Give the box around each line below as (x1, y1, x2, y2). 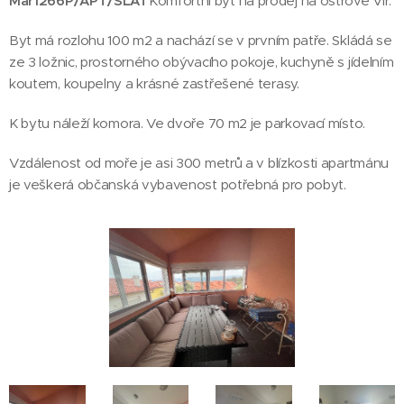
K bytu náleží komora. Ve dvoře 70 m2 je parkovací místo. (9, 115, 365, 132)
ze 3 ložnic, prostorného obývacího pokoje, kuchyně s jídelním (9, 53, 394, 70)
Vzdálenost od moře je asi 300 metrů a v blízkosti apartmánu (9, 154, 390, 171)
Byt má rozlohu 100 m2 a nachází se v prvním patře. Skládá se (9, 32, 392, 49)
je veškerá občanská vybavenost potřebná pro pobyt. (9, 176, 346, 193)
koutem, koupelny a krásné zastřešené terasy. (9, 75, 299, 92)
